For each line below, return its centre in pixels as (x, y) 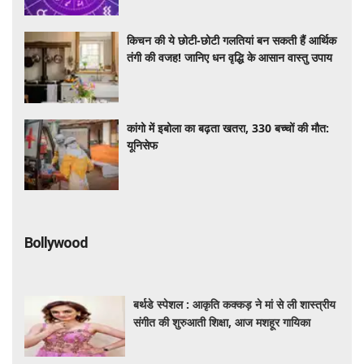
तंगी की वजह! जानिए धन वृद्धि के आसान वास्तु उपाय (230, 58)
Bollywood (56, 242)
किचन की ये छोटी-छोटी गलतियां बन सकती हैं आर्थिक (232, 41)
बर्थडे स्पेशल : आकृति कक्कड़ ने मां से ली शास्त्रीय (235, 304)
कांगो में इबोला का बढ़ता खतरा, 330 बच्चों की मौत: (228, 128)
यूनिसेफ (143, 145)
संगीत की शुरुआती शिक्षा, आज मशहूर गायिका (222, 322)
